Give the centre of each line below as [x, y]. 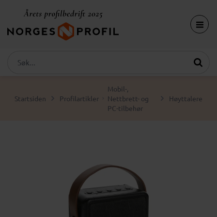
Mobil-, [118, 89]
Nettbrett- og [128, 98]
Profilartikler [79, 98]
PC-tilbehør [125, 108]
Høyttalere [186, 98]
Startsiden [30, 98]
